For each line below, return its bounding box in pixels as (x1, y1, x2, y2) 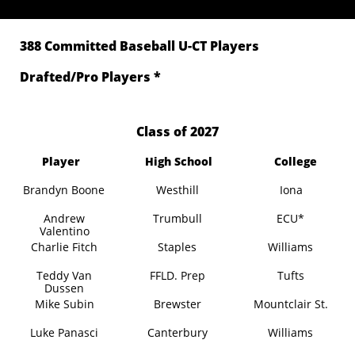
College (273, 154, 317, 169)
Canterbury (147, 325, 208, 340)
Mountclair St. (253, 296, 328, 311)
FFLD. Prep (149, 268, 205, 283)
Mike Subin (34, 296, 94, 311)
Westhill (155, 182, 199, 197)
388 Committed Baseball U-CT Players (20, 37, 259, 55)
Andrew (44, 211, 86, 226)
